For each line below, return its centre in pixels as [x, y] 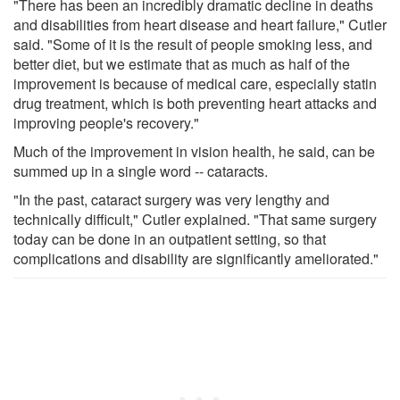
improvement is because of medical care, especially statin [195, 83]
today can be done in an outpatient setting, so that [170, 238]
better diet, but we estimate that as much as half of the [182, 63]
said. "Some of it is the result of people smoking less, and [193, 44]
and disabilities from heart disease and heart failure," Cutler [200, 24]
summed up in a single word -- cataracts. [141, 171]
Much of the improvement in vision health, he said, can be [194, 151]
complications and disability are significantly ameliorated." [196, 258]
